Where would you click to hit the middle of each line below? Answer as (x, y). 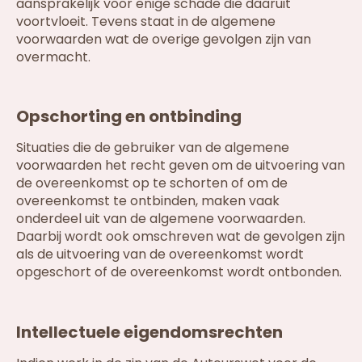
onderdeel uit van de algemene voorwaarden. (161, 219)
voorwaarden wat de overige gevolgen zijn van (164, 39)
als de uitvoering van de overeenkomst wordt (160, 255)
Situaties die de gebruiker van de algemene (153, 148)
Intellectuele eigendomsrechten (149, 333)
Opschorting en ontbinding (129, 117)
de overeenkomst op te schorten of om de (152, 183)
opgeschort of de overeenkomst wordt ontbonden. (179, 272)
